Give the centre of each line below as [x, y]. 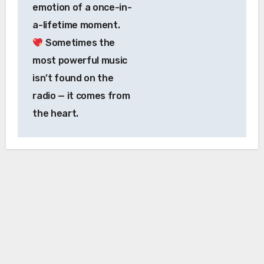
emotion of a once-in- [82, 8]
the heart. [55, 114]
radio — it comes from [81, 96]
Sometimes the [79, 43]
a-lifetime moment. [76, 25]
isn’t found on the [73, 78]
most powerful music [80, 61]
